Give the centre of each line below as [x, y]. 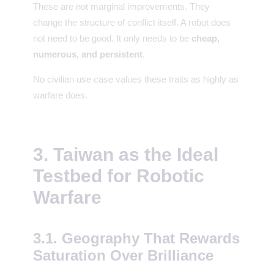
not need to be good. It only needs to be [112, 39]
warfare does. [60, 95]
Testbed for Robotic [119, 176]
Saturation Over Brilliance [123, 255]
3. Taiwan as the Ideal [126, 154]
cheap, [206, 39]
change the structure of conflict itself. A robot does [132, 23]
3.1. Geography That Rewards [136, 238]
